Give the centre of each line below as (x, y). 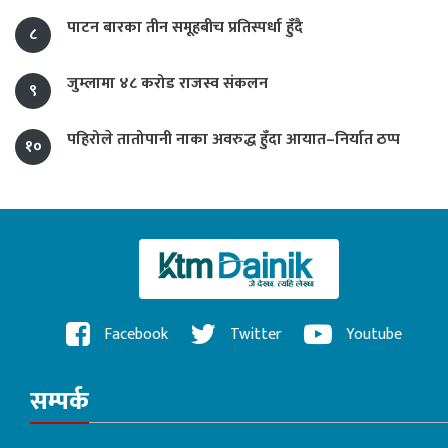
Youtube (372, 334)
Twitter (254, 334)
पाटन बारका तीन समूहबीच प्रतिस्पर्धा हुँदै (185, 27)
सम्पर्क (59, 401)
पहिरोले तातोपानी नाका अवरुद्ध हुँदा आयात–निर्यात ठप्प (233, 139)
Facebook (134, 334)
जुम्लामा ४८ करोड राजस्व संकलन (167, 83)
